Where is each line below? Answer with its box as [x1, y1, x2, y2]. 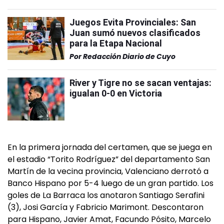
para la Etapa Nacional [69, 38, 162, 48]
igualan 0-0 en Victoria [69, 88, 162, 98]
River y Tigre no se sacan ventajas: [69, 77, 211, 88]
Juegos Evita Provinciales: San [69, 17, 196, 27]
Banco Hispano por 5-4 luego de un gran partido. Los [7, 177, 213, 189]
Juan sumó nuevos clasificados [69, 27, 200, 38]
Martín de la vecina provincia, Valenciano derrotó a [7, 165, 208, 177]
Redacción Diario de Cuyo [83, 51, 175, 61]
